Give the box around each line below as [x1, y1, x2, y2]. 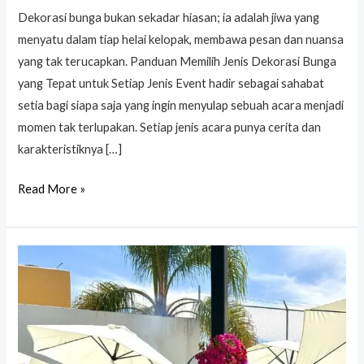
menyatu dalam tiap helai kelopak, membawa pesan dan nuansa [18, 32, 344, 46]
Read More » [18, 181, 86, 196]
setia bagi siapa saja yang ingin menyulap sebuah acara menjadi [18, 97, 344, 112]
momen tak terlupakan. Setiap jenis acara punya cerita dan [18, 119, 322, 134]
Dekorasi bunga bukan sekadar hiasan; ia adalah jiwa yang [18, 10, 320, 24]
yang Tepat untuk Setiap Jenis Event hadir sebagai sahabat [18, 76, 325, 90]
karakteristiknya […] [18, 141, 123, 156]
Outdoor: [17, 292, 68, 306]
